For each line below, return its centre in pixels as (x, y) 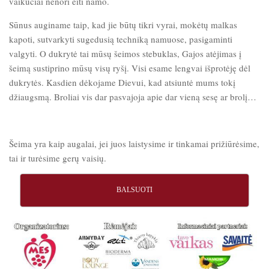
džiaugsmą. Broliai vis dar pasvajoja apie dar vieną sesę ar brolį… (133, 96)
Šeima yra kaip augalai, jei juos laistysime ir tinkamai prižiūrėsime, (134, 143)
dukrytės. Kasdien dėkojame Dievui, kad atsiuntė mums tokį (122, 82)
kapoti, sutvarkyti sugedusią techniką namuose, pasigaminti (121, 39)
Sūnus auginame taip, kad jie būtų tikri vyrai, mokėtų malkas (123, 24)
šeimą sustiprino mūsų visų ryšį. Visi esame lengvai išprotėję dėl (130, 68)
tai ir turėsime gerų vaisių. (58, 158)
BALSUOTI (134, 189)
